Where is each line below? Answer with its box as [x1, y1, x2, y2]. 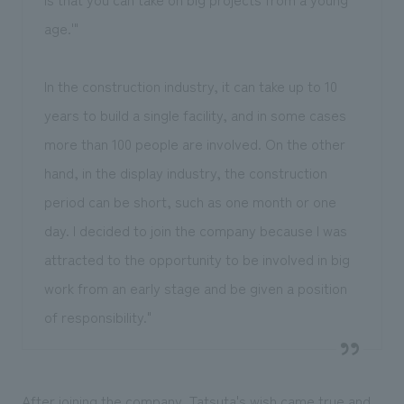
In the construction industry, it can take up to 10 [43, 75, 337, 97]
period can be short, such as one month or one [43, 190, 336, 213]
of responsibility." [43, 306, 151, 328]
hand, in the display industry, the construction [43, 161, 327, 184]
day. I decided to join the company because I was [43, 219, 347, 242]
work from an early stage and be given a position [43, 277, 347, 299]
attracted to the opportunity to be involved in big [43, 248, 350, 271]
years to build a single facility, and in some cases [43, 104, 346, 126]
